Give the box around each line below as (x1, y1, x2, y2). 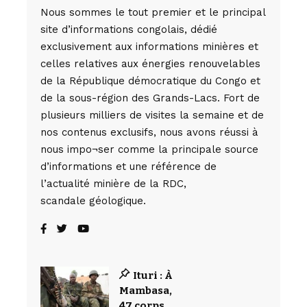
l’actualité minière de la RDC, (40, 177, 186, 190)
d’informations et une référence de (40, 160, 217, 173)
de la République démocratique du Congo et (40, 75, 260, 87)
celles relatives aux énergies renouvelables (40, 58, 260, 70)
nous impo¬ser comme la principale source (40, 143, 258, 156)
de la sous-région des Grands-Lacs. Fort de (40, 92, 260, 104)
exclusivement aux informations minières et (40, 40, 258, 53)
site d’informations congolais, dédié (40, 23, 217, 36)
